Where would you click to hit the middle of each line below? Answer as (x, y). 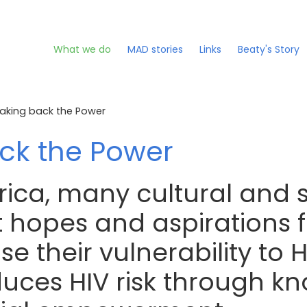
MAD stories (155, 49)
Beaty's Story (269, 49)
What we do (82, 49)
